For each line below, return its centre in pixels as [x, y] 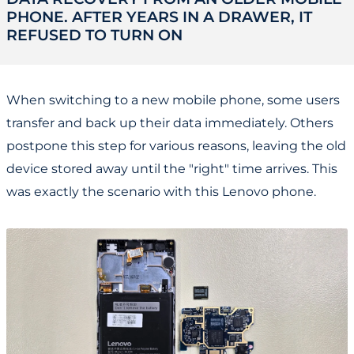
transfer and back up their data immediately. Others [170, 123]
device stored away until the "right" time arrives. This [172, 169]
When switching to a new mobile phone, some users [173, 100]
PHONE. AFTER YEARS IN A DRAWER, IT [159, 17]
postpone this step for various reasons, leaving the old [176, 146]
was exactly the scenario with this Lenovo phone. [161, 192]
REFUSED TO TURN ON [94, 35]
